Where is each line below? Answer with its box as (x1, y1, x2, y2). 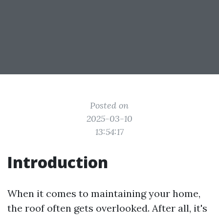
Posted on (90, 100, 129, 111)
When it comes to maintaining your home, (7, 187, 200, 199)
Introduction (7, 152, 108, 173)
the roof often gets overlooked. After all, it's (7, 202, 207, 214)
